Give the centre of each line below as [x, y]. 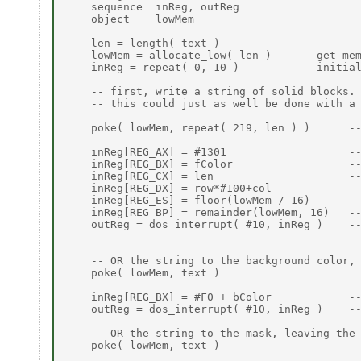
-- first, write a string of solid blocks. [210, 91]
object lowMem [130, 19]
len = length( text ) [143, 43]
